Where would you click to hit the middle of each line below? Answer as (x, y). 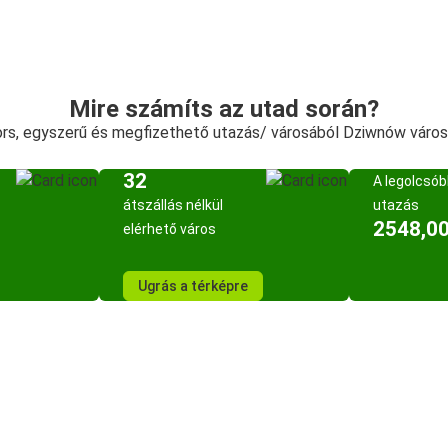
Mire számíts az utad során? (224, 109)
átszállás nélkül (173, 205)
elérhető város (169, 229)
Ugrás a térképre (193, 286)
